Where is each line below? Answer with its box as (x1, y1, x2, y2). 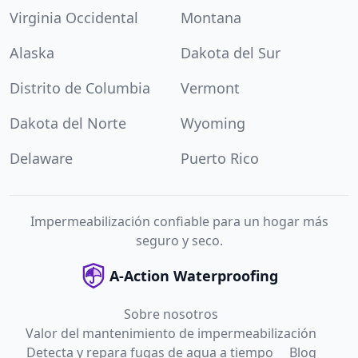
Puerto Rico (181, 148, 259, 168)
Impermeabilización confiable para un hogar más (30, 212, 328, 230)
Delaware (10, 148, 73, 168)
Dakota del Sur (181, 42, 280, 62)
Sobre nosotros (124, 304, 218, 323)
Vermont (181, 78, 240, 97)
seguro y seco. (135, 231, 223, 249)
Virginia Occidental (10, 7, 138, 27)
